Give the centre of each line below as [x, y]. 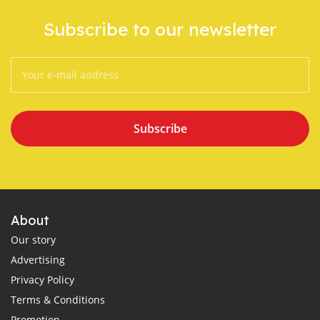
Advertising [38, 259]
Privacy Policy [42, 279]
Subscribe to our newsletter [160, 29]
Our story [33, 239]
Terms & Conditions [58, 299]
